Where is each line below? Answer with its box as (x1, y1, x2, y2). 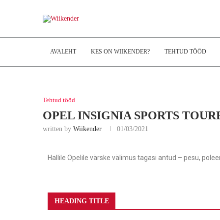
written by (43, 125, 73, 133)
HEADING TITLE (55, 197, 109, 205)
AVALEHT (50, 48, 76, 55)
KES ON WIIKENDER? (91, 48, 150, 55)
